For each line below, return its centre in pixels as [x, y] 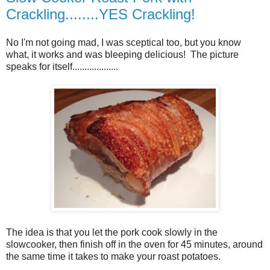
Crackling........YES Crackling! [101, 14]
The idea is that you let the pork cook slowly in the [112, 233]
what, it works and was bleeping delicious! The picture [122, 55]
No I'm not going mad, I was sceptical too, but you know [124, 43]
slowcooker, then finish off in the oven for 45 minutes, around [134, 245]
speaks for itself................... [62, 67]
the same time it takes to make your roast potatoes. [113, 257]
